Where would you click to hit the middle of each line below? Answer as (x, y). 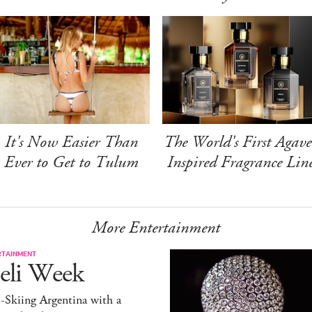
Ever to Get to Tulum (72, 162)
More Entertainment (156, 227)
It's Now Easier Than (72, 142)
